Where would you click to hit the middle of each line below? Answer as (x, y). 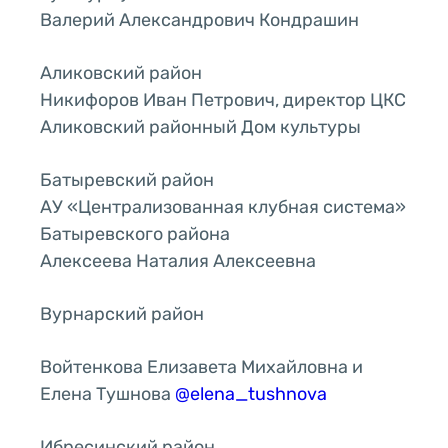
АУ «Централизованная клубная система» (223, 206)
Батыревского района (135, 233)
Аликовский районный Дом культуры (200, 126)
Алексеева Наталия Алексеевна (178, 260)
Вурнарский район (122, 313)
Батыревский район (127, 179)
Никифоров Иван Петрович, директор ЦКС (223, 99)
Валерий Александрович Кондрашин (199, 19)
